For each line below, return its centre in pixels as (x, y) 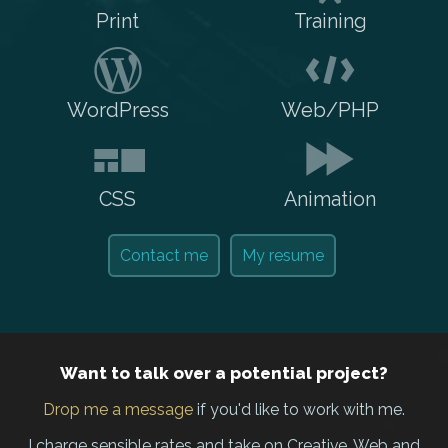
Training (330, 21)
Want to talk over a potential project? (224, 372)
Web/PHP (330, 110)
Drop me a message (118, 409)
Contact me (164, 256)
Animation (330, 199)
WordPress (117, 110)
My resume (282, 256)
